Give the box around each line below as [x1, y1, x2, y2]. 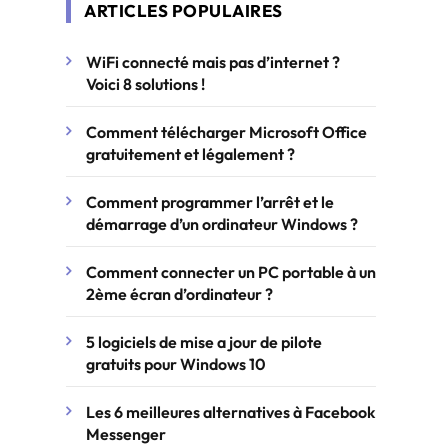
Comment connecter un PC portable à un [86, 262, 376, 282]
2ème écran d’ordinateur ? [86, 284, 273, 304]
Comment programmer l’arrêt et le [86, 192, 334, 212]
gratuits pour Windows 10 [86, 354, 266, 374]
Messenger [86, 424, 166, 444]
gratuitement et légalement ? [86, 144, 295, 164]
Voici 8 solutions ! [86, 74, 205, 94]
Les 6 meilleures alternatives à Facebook [86, 402, 375, 422]
